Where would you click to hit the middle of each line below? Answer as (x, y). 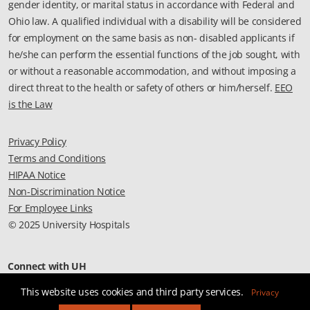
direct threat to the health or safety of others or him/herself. (142, 88)
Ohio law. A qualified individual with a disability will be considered (155, 21)
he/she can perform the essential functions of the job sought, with (154, 55)
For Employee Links (51, 208)
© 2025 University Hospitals (69, 225)
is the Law (30, 104)
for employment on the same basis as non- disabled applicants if (152, 38)
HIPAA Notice (37, 175)
